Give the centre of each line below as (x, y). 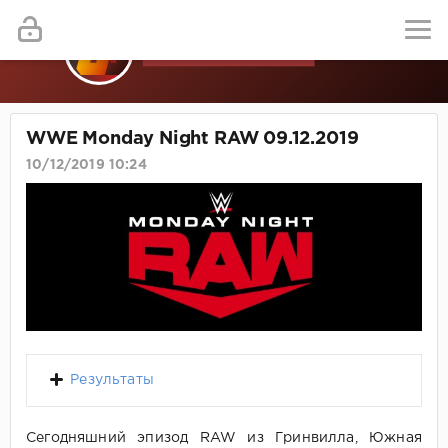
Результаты (112, 380)
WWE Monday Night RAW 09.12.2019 (192, 139)
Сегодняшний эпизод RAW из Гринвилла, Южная (224, 438)
